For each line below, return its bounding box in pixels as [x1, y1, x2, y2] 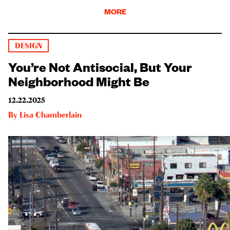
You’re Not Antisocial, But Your [8, 57, 192, 75]
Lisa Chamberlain [20, 111, 82, 120]
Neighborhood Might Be [8, 71, 149, 89]
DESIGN [15, 42, 43, 50]
